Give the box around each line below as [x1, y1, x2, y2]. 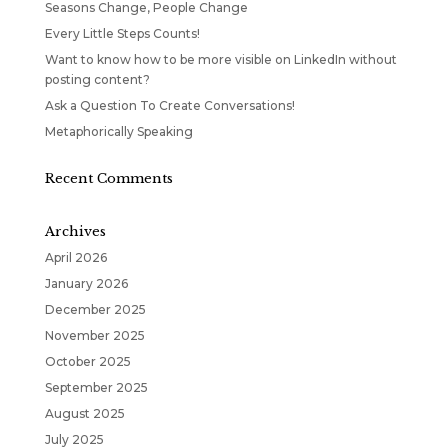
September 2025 [44, 380, 148, 395]
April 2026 [44, 250, 107, 265]
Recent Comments [44, 170, 173, 187]
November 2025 [44, 328, 145, 343]
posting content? [44, 72, 150, 87]
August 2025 [44, 406, 125, 421]
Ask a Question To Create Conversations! [44, 98, 295, 113]
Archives [44, 223, 106, 240]
